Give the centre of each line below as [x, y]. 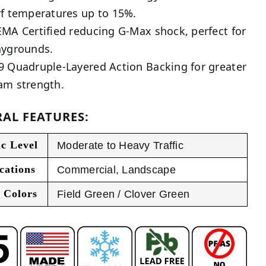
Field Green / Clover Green [123, 194]
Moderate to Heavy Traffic [120, 146]
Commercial [86, 170]
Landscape [149, 170]
